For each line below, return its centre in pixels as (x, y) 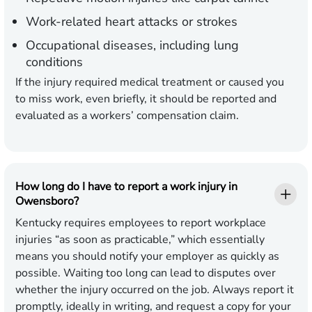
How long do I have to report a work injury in (126, 187)
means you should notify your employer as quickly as (147, 257)
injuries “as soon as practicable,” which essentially (140, 240)
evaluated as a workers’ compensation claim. (127, 116)
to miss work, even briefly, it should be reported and (146, 99)
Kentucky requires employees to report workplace (141, 223)
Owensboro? (47, 202)
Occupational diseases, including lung (132, 46)
